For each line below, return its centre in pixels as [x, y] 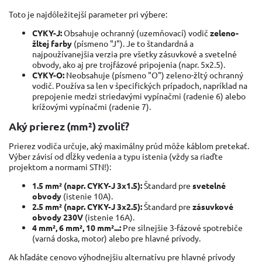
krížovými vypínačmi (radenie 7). [92, 106]
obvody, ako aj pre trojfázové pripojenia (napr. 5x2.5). [129, 64]
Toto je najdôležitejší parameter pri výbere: [88, 14]
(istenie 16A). [109, 217]
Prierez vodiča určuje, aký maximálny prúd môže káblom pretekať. [129, 145]
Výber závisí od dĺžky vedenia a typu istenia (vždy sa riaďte [116, 156]
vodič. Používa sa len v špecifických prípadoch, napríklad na [140, 85]
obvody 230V [58, 217]
